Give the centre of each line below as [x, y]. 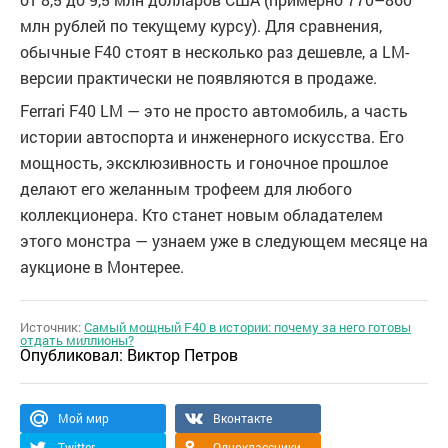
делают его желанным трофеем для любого [186, 188]
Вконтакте [242, 418]
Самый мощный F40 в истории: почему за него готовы [247, 327]
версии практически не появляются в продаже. [198, 77]
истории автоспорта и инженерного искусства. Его [212, 136]
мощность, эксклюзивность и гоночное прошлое [204, 162]
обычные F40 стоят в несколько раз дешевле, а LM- [214, 51]
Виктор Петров [182, 354]
